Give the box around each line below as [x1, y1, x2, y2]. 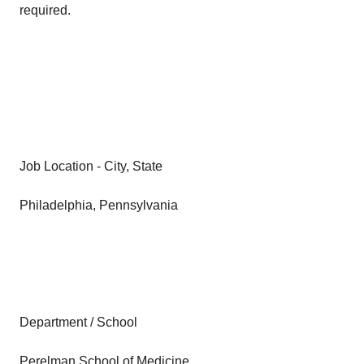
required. [19, 3, 71, 17]
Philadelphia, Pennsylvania [19, 198, 178, 212]
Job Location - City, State [19, 159, 162, 173]
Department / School [19, 315, 137, 329]
